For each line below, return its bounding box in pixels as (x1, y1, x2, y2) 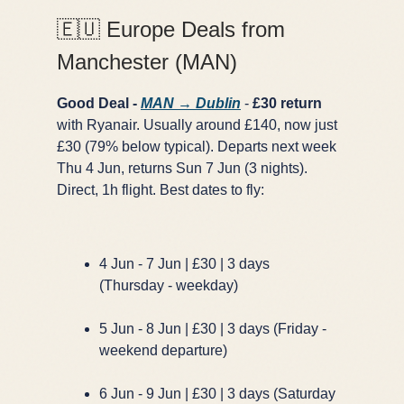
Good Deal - (57, 95, 141, 111)
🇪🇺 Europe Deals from (57, 16, 285, 41)
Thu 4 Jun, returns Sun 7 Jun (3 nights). (57, 160, 308, 176)
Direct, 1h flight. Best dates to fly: (57, 181, 264, 197)
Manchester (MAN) (57, 49, 237, 74)
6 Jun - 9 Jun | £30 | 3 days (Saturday (99, 385, 335, 401)
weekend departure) (99, 342, 227, 358)
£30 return (252, 95, 322, 111)
